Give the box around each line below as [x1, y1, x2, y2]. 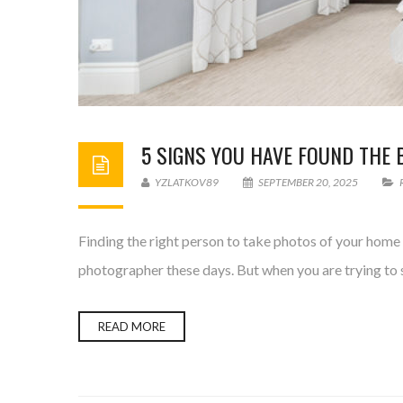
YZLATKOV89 [153, 175, 219, 189]
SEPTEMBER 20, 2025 [256, 175, 360, 189]
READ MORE [98, 319, 166, 334]
